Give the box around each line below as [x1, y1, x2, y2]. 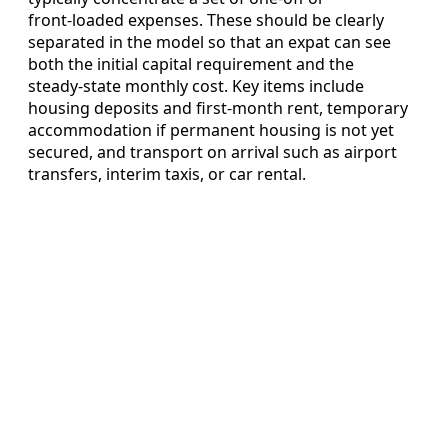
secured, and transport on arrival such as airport [28, 141, 397, 164]
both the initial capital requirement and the [28, 53, 354, 76]
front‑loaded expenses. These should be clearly [28, 9, 384, 32]
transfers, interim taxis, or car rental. [28, 163, 306, 186]
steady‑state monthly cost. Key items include [28, 75, 364, 98]
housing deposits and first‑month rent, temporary [28, 97, 408, 120]
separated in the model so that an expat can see [28, 31, 391, 54]
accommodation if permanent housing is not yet [28, 119, 394, 142]
